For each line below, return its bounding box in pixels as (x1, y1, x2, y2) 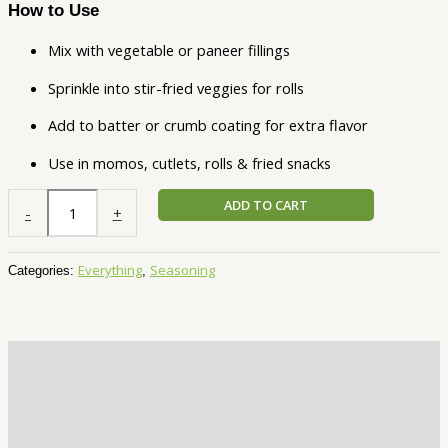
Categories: (8, 263, 78, 279)
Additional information (8, 388, 165, 405)
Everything (78, 261, 142, 280)
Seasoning (150, 261, 215, 280)
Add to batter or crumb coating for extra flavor (48, 115, 368, 136)
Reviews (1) (8, 425, 89, 442)
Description (8, 350, 89, 367)
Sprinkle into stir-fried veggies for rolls (48, 77, 304, 98)
